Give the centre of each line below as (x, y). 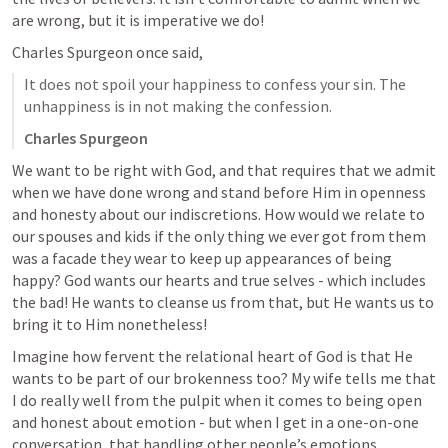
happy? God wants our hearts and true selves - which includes (219, 279)
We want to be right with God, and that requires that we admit (224, 169)
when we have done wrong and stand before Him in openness (219, 191)
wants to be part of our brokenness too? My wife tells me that (224, 377)
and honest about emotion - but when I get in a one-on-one (215, 421)
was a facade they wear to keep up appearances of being (202, 257)
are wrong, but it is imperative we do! (138, 19)
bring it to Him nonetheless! (111, 323)
